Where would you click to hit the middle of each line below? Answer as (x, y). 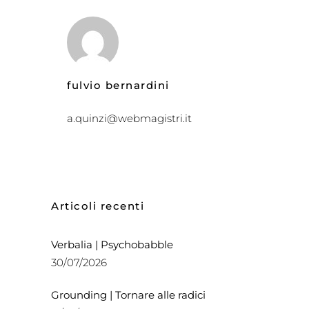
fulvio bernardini (118, 85)
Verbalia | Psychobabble (112, 245)
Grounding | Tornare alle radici (128, 295)
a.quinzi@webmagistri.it (129, 118)
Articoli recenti (98, 206)
